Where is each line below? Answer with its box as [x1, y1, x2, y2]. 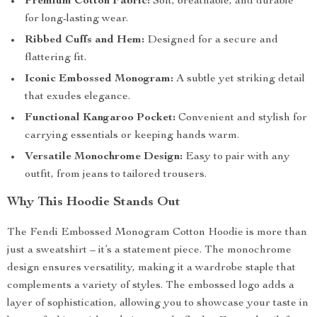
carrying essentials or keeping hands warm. [25, 130, 239, 142]
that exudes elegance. [25, 91, 130, 103]
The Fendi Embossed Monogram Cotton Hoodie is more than [7, 227, 307, 238]
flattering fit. [25, 52, 86, 64]
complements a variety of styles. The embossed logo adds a [7, 280, 294, 292]
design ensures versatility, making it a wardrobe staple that [7, 263, 296, 274]
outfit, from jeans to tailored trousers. [25, 169, 207, 180]
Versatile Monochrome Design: [25, 151, 183, 163]
